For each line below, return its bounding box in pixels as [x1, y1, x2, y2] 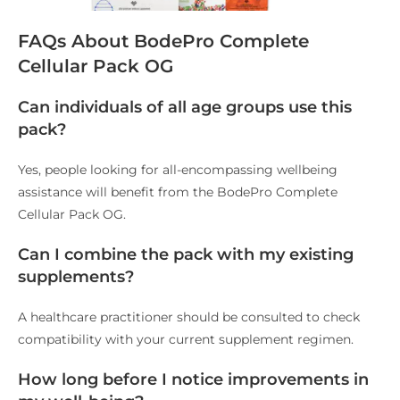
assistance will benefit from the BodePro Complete [18, 184, 337, 201]
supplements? [18, 267, 134, 287]
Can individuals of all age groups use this [18, 97, 352, 118]
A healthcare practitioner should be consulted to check [18, 309, 360, 326]
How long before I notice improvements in [18, 370, 369, 390]
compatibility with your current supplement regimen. [18, 331, 354, 348]
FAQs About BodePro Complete [18, 30, 309, 53]
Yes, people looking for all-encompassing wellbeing [18, 162, 337, 179]
